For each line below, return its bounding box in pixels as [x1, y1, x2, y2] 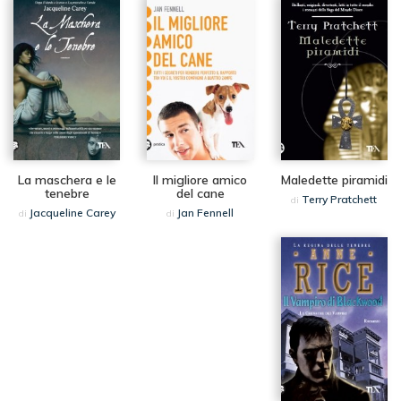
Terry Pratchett [302, 192, 378, 207]
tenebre [44, 185, 90, 202]
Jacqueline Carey [29, 206, 115, 220]
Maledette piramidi [280, 172, 388, 189]
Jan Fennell [177, 206, 235, 220]
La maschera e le [17, 172, 116, 189]
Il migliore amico [153, 172, 248, 189]
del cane [175, 185, 225, 202]
